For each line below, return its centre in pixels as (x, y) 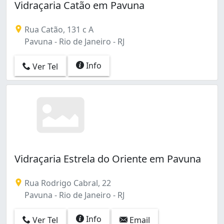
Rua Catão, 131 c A (58, 29)
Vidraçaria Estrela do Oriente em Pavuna (108, 159)
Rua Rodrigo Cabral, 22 (67, 183)
